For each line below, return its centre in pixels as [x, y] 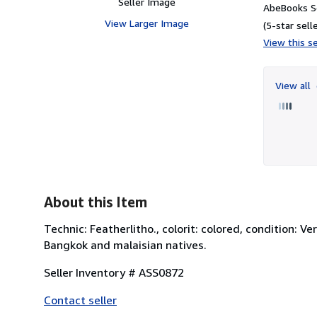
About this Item [96, 202]
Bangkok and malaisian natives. [125, 244]
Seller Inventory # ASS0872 [114, 272]
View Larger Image [146, 23]
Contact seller [80, 300]
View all [294, 85]
